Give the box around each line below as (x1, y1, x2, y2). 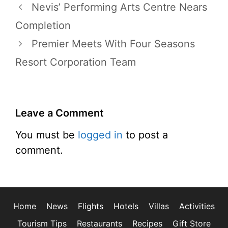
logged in (78, 129, 123, 141)
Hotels (113, 201, 138, 211)
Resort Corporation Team (15, 56, 136, 68)
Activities (179, 201, 215, 211)
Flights (78, 201, 103, 211)
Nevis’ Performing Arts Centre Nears (32, 1, 207, 13)
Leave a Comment (15, 107, 104, 119)
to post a (123, 129, 168, 141)
